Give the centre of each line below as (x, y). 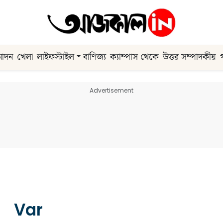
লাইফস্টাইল (55, 57)
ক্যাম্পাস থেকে (135, 57)
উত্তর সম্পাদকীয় (190, 57)
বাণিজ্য (95, 57)
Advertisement (111, 90)
